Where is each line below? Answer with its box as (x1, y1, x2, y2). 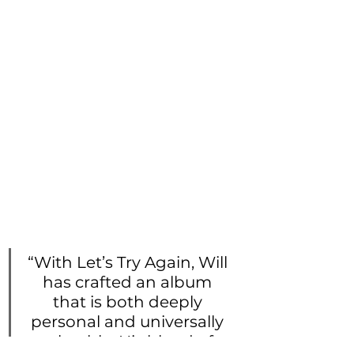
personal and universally (31, 312, 228, 332)
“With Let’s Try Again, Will (27, 253, 232, 273)
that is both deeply (52, 292, 206, 312)
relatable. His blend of (41, 332, 217, 352)
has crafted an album (43, 273, 216, 292)
